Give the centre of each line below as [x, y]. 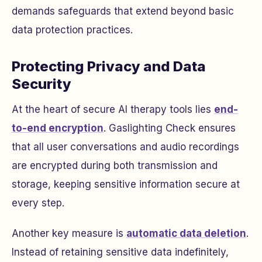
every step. [38, 203]
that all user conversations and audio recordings [125, 147]
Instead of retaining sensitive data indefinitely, [120, 252]
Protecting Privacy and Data [109, 66]
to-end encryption [58, 128]
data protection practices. [72, 30]
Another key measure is [69, 233]
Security [42, 84]
